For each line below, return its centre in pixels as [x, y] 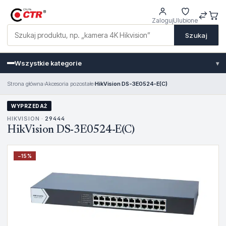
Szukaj [196, 35]
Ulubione [185, 20]
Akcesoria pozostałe [69, 84]
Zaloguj [162, 20]
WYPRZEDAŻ [29, 106]
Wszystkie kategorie [48, 63]
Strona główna [25, 84]
